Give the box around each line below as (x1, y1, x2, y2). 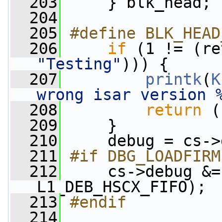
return (145, 101, 202, 119)
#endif (70, 193, 126, 211)
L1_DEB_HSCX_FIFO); (37, 178, 206, 196)
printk (145, 70, 202, 88)
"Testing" (37, 55, 121, 73)
